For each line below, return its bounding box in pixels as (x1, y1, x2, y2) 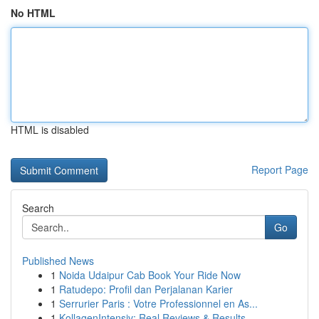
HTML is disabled (11, 122, 89, 137)
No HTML (11, 6, 56, 20)
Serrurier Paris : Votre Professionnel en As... (59, 296, 258, 310)
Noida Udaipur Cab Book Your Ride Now (59, 268, 241, 282)
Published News (22, 253, 94, 268)
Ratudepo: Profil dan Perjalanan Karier (59, 282, 233, 296)
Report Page (251, 162, 308, 177)
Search (22, 201, 54, 215)
